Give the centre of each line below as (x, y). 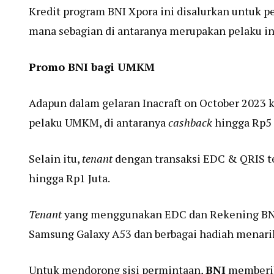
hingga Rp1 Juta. (69, 178)
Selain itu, (55, 158)
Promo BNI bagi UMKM (92, 66)
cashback (191, 122)
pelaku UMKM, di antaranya (98, 122)
